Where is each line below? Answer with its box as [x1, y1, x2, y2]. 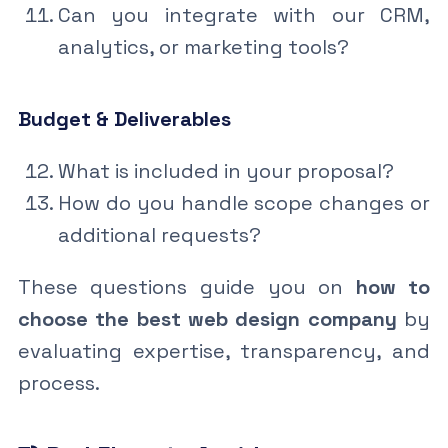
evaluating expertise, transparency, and [17, 337, 431, 364]
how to [355, 273, 431, 300]
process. [17, 369, 100, 396]
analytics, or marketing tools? [57, 33, 349, 60]
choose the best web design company [17, 305, 397, 332]
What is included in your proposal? [57, 157, 394, 184]
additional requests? [57, 221, 261, 248]
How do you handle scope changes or [57, 189, 431, 216]
